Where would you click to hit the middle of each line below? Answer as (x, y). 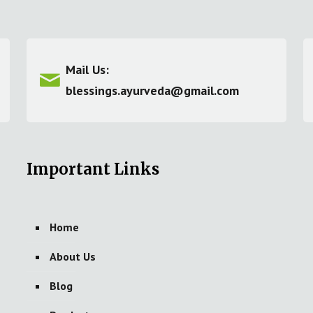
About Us (72, 256)
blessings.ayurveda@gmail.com (153, 90)
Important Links (93, 169)
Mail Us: (88, 69)
